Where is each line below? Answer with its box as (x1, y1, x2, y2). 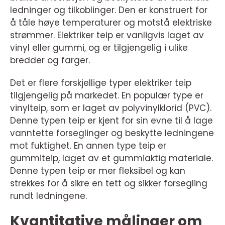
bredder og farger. (10, 54, 90, 66)
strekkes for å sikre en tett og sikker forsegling (10, 177, 207, 189)
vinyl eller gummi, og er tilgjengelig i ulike (10, 42, 188, 54)
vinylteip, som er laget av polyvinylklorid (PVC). (10, 102, 211, 114)
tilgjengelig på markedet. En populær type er (10, 89, 203, 101)
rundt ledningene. (10, 190, 87, 202)
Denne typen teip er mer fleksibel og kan (10, 165, 185, 177)
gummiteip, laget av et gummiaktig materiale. (10, 152, 213, 164)
